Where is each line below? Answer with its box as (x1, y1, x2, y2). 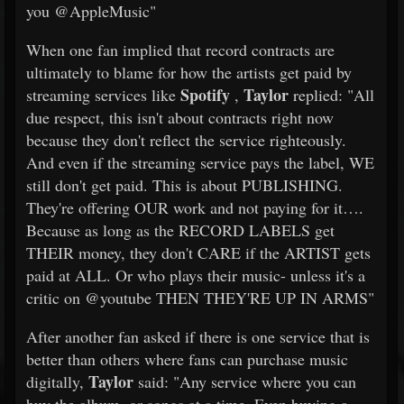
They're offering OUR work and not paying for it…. (26, 197, 363, 218)
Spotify (180, 83, 230, 106)
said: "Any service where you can (133, 371, 356, 392)
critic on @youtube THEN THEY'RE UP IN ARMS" (26, 287, 374, 308)
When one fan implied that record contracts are (26, 39, 335, 60)
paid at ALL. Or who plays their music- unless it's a (26, 264, 365, 286)
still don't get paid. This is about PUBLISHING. (26, 174, 343, 196)
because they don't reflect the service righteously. (26, 129, 346, 151)
